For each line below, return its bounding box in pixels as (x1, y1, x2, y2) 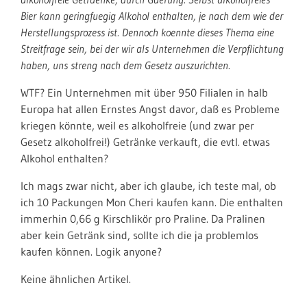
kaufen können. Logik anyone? (21, 245, 162, 258)
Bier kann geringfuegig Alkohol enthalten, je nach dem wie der (21, 9, 283, 23)
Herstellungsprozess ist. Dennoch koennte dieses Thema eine (21, 25, 274, 39)
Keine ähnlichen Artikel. (21, 272, 131, 286)
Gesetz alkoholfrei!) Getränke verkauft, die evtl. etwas (21, 135, 270, 149)
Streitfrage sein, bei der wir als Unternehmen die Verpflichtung (21, 42, 284, 56)
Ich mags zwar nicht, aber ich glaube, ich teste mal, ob (21, 179, 276, 193)
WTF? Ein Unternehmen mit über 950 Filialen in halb (21, 86, 268, 99)
